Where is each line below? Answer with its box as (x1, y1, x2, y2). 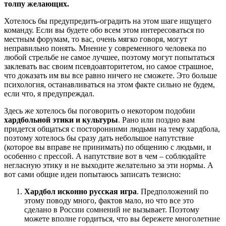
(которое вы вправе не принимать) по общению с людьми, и (4, 143, 211, 152)
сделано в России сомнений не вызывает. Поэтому (24, 205, 199, 214)
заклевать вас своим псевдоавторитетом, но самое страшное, (4, 62, 213, 71)
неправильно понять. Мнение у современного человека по (4, 44, 206, 53)
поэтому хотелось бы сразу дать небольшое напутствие (4, 134, 194, 143)
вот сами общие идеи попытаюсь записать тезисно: (4, 170, 181, 179)
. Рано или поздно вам (118, 116, 195, 125)
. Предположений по (137, 187, 208, 196)
